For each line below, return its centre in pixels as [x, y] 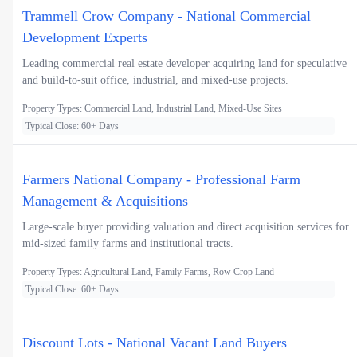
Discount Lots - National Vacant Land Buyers [155, 343]
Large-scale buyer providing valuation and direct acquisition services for [186, 227]
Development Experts [85, 38]
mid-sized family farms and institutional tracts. [128, 244]
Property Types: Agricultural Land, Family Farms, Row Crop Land [148, 272]
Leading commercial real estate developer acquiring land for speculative [184, 64]
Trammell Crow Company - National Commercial [167, 16]
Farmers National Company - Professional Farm [161, 180]
